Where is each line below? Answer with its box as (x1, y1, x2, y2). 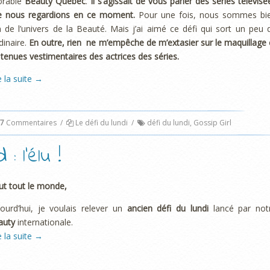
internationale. (15, 216, 73, 228)
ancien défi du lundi (127, 202, 209, 214)
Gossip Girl (193, 118, 231, 128)
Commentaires (4, 118, 57, 128)
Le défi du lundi (75, 118, 128, 128)
